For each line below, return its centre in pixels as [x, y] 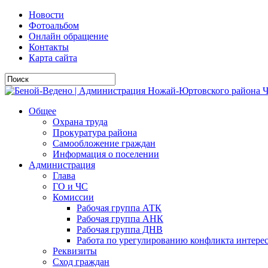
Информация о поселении [106, 154]
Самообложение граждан [104, 143]
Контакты [49, 47]
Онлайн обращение [68, 36]
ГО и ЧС [70, 186]
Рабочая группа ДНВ [120, 229]
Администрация [62, 165]
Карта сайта [53, 58]
